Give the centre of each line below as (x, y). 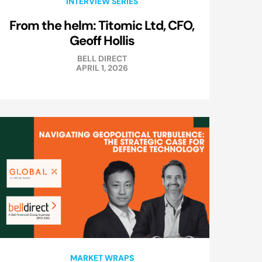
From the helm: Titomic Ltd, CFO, (102, 25)
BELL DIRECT (102, 59)
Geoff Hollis (102, 41)
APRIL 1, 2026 (102, 68)
